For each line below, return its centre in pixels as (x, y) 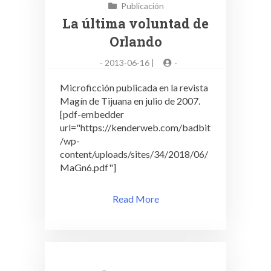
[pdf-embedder (92, 114)
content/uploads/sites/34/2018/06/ (134, 154)
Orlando (135, 41)
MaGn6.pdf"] (88, 167)
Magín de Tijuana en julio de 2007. (130, 101)
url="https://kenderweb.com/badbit (135, 127)
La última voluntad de (135, 23)
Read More (135, 199)
